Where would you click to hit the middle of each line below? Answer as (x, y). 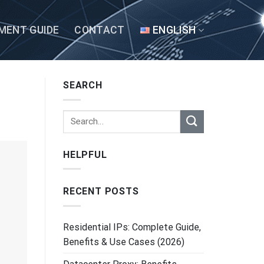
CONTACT (100, 30)
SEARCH (83, 85)
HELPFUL (85, 154)
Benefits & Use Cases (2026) (124, 242)
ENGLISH (174, 30)
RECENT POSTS (101, 192)
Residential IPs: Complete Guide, (132, 227)
